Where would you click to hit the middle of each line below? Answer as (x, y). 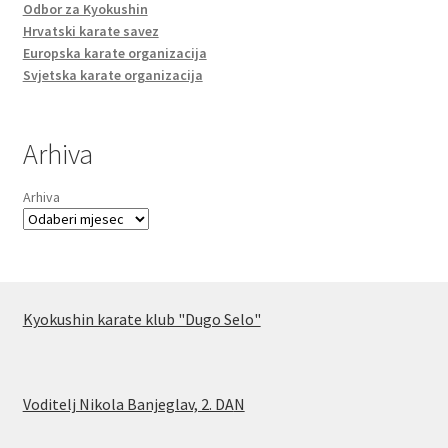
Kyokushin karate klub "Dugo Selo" (141, 319)
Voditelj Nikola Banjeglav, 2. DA (128, 403)
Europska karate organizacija (114, 52)
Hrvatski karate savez (90, 30)
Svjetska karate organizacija (112, 74)
